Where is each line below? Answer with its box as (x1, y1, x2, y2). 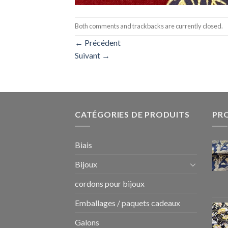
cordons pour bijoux (75, 179, 145, 189)
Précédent (83, 37, 121, 47)
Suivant (75, 50, 102, 60)
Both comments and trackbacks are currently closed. (75, 21, 223, 30)
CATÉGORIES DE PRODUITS (75, 109, 190, 119)
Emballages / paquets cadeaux (75, 198, 180, 208)
